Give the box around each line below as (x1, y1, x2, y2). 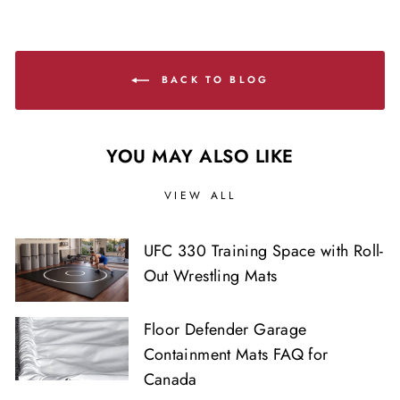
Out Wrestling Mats (143, 263, 278, 287)
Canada (143, 367, 197, 391)
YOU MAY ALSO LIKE (106, 142, 294, 170)
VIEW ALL (163, 187, 237, 204)
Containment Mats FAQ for (143, 342, 329, 366)
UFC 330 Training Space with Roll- (143, 238, 384, 262)
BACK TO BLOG (155, 71, 270, 87)
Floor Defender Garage (143, 317, 307, 341)
